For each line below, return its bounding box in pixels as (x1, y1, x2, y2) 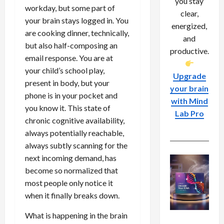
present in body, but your (25, 77, 109, 87)
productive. (169, 46, 209, 56)
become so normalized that (25, 165, 118, 175)
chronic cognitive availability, (25, 115, 124, 125)
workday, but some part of (25, 2, 115, 12)
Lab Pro (174, 108, 204, 118)
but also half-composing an (25, 40, 117, 50)
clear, (180, 8, 198, 18)
